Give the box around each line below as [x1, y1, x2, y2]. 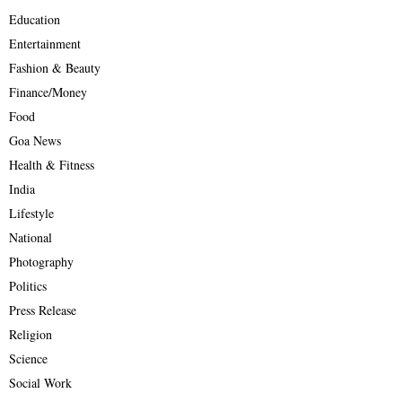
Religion [9, 326, 52, 344]
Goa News [9, 132, 61, 150]
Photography [9, 253, 74, 271]
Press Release [9, 301, 76, 319]
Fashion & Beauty [9, 59, 100, 77]
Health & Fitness [9, 156, 94, 174]
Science [9, 350, 48, 368]
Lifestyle [9, 205, 54, 223]
